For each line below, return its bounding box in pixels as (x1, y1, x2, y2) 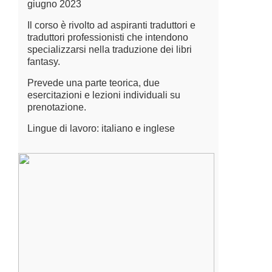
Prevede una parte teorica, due (27, 78, 160, 88)
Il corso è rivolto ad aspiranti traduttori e (27, 20, 195, 30)
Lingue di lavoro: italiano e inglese (27, 123, 175, 134)
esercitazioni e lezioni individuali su (27, 90, 180, 100)
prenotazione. (27, 102, 86, 112)
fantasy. (27, 56, 60, 67)
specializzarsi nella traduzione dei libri (27, 44, 192, 55)
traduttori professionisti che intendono (27, 32, 188, 42)
